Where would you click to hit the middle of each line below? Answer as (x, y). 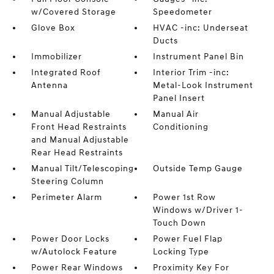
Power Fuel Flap (188, 239)
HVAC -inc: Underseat (201, 28)
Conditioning (181, 127)
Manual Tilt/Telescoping (82, 168)
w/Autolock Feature (74, 252)
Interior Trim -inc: (191, 72)
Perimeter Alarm (66, 197)
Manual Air (176, 114)
